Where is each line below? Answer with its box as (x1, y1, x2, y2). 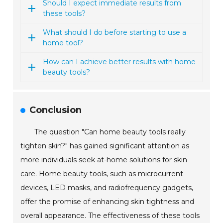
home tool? (43, 38, 84, 48)
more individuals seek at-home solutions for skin (20, 155, 188, 165)
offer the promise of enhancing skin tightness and (20, 197, 195, 207)
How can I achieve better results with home (43, 57, 196, 67)
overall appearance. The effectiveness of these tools (20, 211, 200, 221)
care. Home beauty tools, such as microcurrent (20, 169, 184, 179)
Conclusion (29, 105, 82, 116)
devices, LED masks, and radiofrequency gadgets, (20, 183, 194, 193)
